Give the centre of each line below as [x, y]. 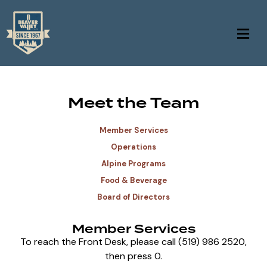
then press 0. [133, 256]
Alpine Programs [133, 164]
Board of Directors [133, 197]
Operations [133, 147]
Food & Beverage [133, 181]
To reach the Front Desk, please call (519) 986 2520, [133, 242]
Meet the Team [133, 103]
